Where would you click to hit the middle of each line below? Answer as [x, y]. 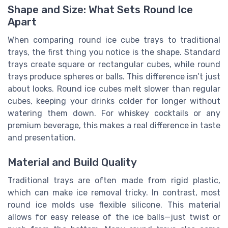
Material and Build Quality [72, 163]
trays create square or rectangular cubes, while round [114, 64]
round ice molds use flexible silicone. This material [114, 205]
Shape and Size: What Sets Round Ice [100, 9]
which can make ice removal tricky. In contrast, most [114, 193]
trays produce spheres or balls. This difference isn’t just [114, 76]
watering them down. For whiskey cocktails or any [114, 113]
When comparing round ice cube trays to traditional [114, 40]
